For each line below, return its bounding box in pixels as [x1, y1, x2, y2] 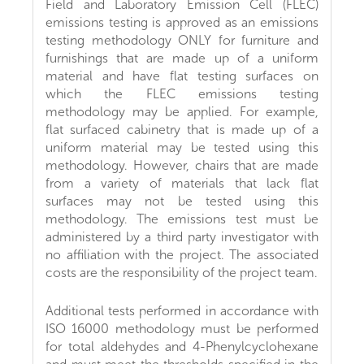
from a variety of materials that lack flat [45, 175, 318, 191]
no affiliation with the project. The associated [45, 246, 318, 262]
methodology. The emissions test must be [45, 210, 318, 227]
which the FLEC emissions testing [45, 85, 318, 102]
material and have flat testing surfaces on [45, 67, 318, 84]
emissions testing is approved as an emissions [45, 14, 318, 30]
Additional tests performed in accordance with [45, 302, 318, 318]
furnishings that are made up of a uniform [45, 50, 318, 66]
